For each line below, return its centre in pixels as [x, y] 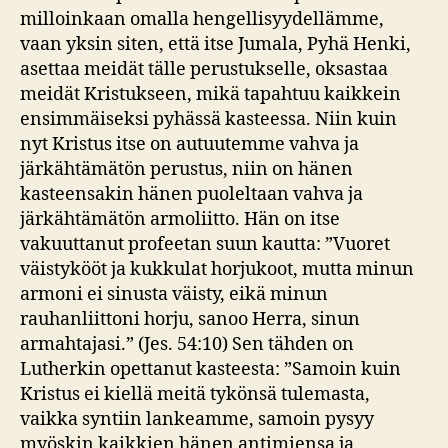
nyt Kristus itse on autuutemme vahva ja [189, 144]
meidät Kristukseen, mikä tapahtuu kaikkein [210, 94]
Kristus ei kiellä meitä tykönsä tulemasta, [195, 394]
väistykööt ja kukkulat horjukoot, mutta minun [217, 269]
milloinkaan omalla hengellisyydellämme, [202, 19]
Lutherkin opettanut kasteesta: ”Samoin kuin [210, 369]
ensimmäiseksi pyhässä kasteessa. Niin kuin [208, 119]
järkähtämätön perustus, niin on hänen [186, 169]
